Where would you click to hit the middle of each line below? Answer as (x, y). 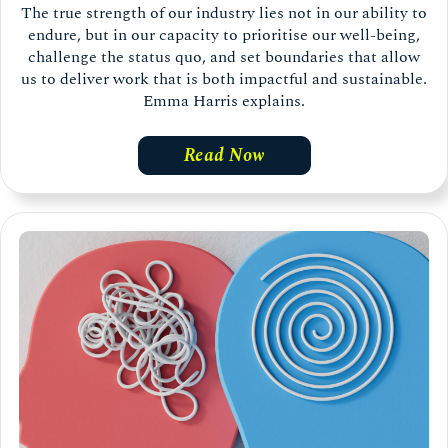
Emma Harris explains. (224, 100)
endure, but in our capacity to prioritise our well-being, (224, 34)
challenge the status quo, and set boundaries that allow (224, 56)
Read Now (224, 155)
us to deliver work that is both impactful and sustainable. (224, 78)
